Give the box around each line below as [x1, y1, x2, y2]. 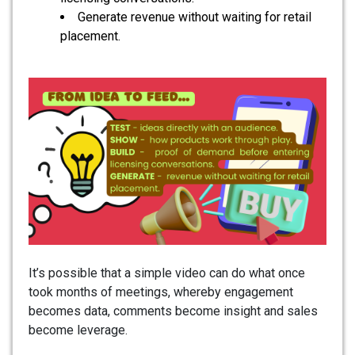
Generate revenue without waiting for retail [78, 9, 311, 25]
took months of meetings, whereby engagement [29, 284, 293, 300]
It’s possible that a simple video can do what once [29, 265, 305, 281]
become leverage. [29, 323, 128, 338]
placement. [60, 28, 120, 44]
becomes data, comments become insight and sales [29, 303, 318, 319]
